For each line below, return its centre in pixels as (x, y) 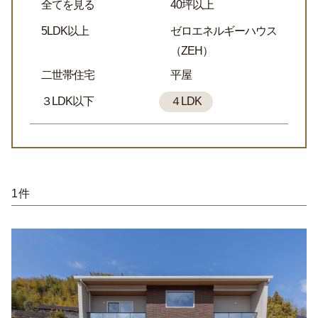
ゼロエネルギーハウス (224, 31)
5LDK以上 (65, 31)
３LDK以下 (67, 101)
